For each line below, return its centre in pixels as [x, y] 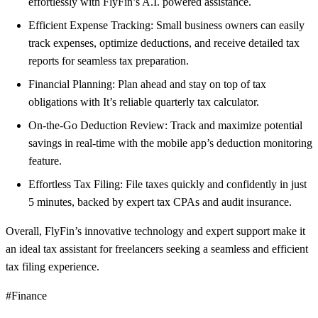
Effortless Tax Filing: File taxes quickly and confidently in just [168, 185]
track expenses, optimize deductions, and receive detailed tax [164, 43]
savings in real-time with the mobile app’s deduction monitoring [170, 143]
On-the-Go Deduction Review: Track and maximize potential [165, 126]
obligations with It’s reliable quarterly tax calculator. [144, 102]
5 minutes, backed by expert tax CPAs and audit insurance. [160, 202]
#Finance [26, 296]
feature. [45, 161]
